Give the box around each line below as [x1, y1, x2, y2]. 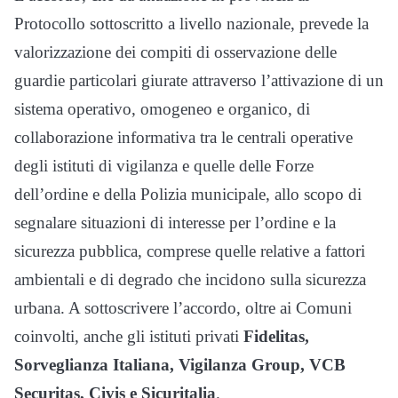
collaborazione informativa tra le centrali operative [14, 128, 353, 147]
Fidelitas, [243, 327, 309, 346]
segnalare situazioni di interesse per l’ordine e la [14, 213, 336, 232]
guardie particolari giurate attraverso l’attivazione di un [14, 71, 384, 90]
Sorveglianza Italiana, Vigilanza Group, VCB [14, 355, 346, 374]
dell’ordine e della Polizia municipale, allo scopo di [14, 185, 362, 203]
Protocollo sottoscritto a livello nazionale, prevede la [14, 14, 369, 33]
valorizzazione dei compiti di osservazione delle [14, 43, 337, 61]
